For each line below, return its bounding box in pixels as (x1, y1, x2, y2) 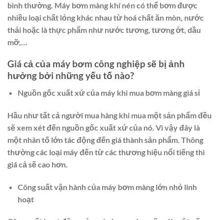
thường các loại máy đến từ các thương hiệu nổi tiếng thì (7, 147, 205, 157)
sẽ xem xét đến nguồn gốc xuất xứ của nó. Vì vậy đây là (7, 122, 200, 132)
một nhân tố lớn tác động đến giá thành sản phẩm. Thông (7, 135, 203, 144)
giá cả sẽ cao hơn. (7, 159, 68, 169)
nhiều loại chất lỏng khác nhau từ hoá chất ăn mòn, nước (7, 12, 204, 22)
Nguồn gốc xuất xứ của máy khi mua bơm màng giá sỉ (17, 87, 200, 97)
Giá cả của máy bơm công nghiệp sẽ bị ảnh (7, 58, 185, 70)
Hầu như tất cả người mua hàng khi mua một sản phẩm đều (7, 110, 212, 120)
